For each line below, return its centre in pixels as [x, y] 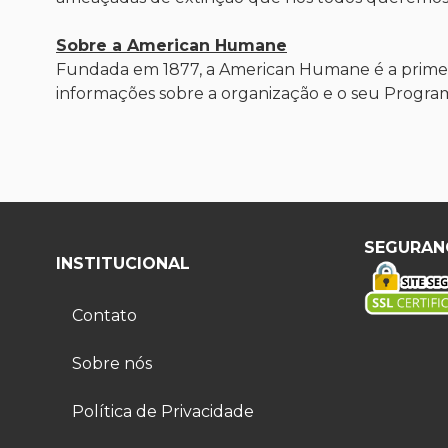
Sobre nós [112, 363]
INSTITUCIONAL [123, 263]
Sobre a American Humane [171, 45]
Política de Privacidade [163, 411]
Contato [104, 315]
